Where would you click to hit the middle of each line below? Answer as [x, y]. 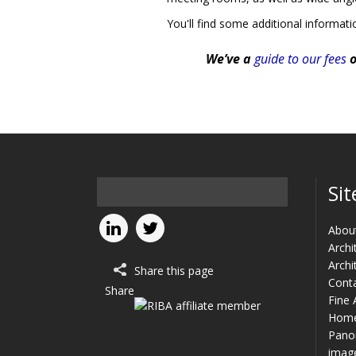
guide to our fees [300, 58]
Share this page [174, 270]
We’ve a [230, 58]
